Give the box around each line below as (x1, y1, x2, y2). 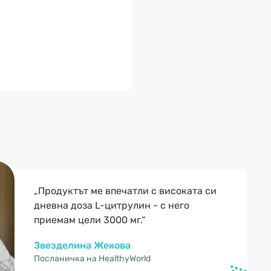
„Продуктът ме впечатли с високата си (34, 185, 217, 197)
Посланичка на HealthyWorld (34, 253, 151, 264)
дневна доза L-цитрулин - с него (34, 200, 189, 211)
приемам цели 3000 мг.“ (34, 214, 145, 226)
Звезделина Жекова (34, 240, 131, 251)
